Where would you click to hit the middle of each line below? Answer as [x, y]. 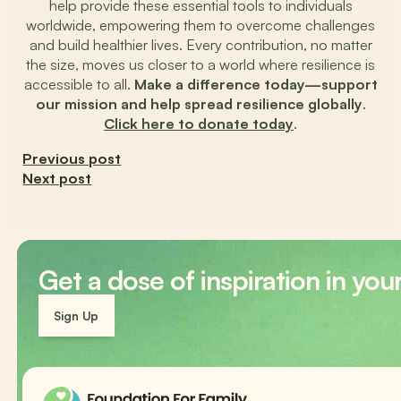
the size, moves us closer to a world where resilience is [200, 65]
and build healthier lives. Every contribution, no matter [200, 45]
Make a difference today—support [256, 85]
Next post [57, 178]
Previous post [72, 158]
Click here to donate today [199, 124]
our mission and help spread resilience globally [199, 104]
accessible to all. [79, 85]
